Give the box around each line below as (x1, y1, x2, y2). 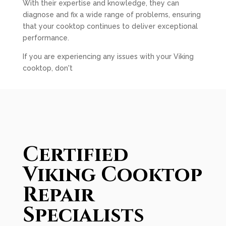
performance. (22, 34, 69, 42)
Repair (22, 182, 94, 209)
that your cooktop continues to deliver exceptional (22, 22, 198, 30)
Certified (22, 141, 128, 168)
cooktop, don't (22, 64, 73, 72)
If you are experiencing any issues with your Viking (22, 52, 194, 61)
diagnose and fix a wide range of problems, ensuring (22, 11, 201, 19)
